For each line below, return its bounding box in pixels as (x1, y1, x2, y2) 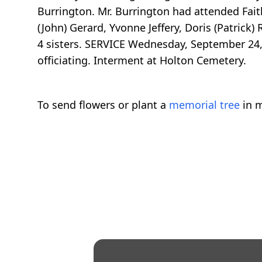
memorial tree (169, 98, 240, 112)
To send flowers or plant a (37, 98, 169, 112)
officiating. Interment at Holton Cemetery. (37, 53, 246, 68)
